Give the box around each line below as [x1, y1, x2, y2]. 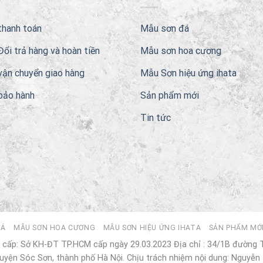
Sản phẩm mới [140, 89, 199, 101]
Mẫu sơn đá [140, 22, 189, 34]
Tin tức [140, 112, 171, 123]
